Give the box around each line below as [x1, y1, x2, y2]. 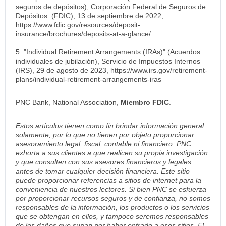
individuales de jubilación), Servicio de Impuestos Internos [16, 56, 200, 65]
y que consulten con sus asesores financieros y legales [16, 157, 191, 166]
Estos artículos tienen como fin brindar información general [16, 121, 204, 130]
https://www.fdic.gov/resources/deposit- [16, 20, 140, 29]
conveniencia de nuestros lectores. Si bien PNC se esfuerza [16, 185, 206, 193]
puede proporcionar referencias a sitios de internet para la [16, 176, 201, 184]
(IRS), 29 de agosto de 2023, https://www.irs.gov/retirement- [16, 66, 207, 74]
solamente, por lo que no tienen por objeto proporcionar [16, 130, 194, 139]
